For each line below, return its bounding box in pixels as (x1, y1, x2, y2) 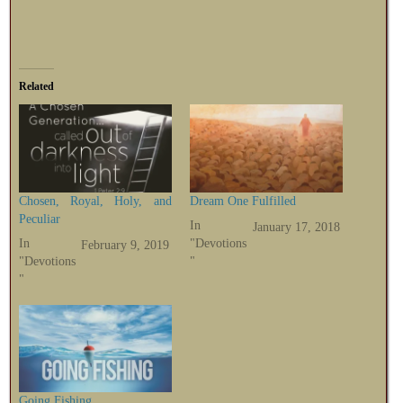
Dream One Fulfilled (189, 193, 296, 208)
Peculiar (18, 211, 60, 226)
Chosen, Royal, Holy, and (18, 193, 172, 208)
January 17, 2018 (253, 220, 341, 235)
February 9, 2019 (80, 238, 169, 253)
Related (18, 80, 54, 94)
